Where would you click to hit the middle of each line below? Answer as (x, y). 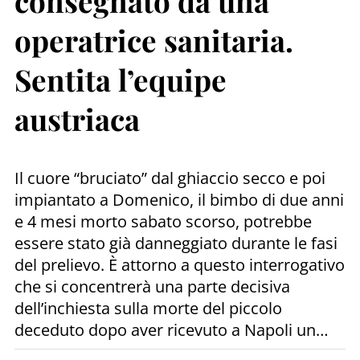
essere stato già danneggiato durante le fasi (176, 243)
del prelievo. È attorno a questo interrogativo (180, 264)
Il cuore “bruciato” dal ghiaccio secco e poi (170, 178)
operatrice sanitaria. (154, 40)
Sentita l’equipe (121, 80)
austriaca (77, 119)
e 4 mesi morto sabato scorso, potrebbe (163, 221)
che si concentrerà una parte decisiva (152, 286)
